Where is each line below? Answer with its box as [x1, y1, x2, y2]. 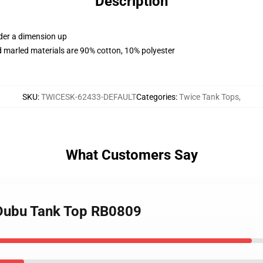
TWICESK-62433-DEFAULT [41, 92, 136, 102]
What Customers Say [65, 147, 198, 163]
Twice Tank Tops [179, 92, 239, 102]
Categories [136, 92, 176, 102]
